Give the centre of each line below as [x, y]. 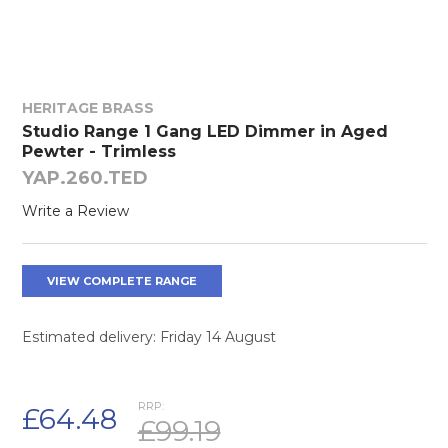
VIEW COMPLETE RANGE [121, 280]
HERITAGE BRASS [87, 107]
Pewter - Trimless [98, 151]
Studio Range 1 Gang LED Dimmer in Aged [204, 131]
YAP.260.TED [84, 177]
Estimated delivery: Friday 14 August [148, 336]
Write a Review [75, 210]
